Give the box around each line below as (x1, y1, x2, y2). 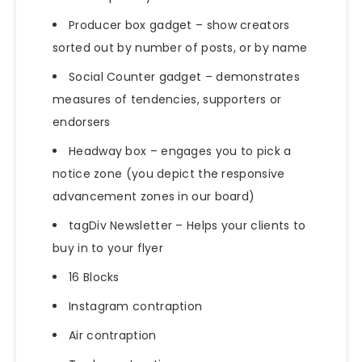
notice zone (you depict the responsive (53, 165, 285, 182)
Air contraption (69, 326, 157, 343)
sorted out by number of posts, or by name (53, 39, 308, 56)
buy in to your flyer (53, 239, 164, 256)
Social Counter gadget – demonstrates (69, 68, 300, 85)
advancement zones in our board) (53, 187, 255, 204)
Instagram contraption (69, 297, 203, 314)
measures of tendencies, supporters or (53, 90, 282, 107)
